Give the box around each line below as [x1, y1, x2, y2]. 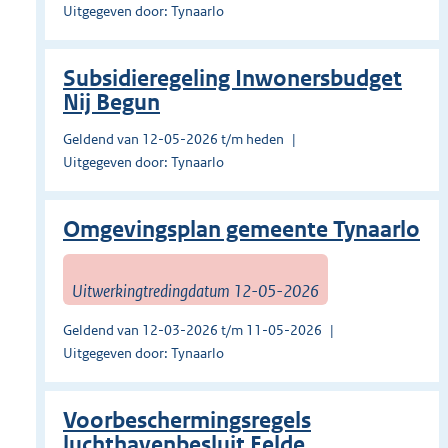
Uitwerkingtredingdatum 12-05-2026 [72, 279, 319, 302]
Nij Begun [63, 89, 160, 117]
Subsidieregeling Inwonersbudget [63, 65, 402, 93]
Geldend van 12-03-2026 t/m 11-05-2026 [63, 321, 322, 340]
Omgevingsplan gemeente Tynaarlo [63, 216, 420, 244]
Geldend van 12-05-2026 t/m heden [63, 130, 284, 149]
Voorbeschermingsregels [63, 407, 311, 435]
